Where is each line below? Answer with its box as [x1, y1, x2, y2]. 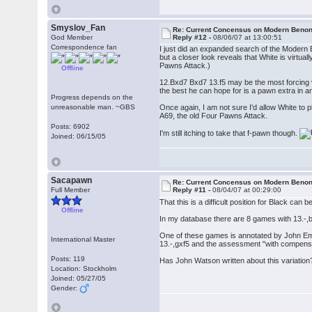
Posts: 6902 [51, 123, 91, 130]
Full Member [51, 186, 91, 194]
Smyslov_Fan [51, 23, 106, 33]
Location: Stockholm [51, 265, 117, 272]
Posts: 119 [51, 255, 86, 263]
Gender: [51, 284, 80, 292]
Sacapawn [51, 175, 93, 185]
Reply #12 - [173, 33, 214, 41]
